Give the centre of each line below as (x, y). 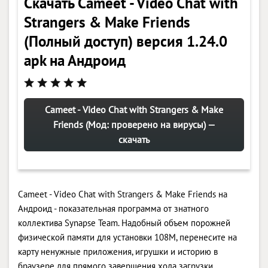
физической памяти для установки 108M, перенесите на (127, 237)
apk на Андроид (75, 60)
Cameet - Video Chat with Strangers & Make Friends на (123, 194)
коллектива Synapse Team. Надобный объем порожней (124, 223)
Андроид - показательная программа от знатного (113, 208)
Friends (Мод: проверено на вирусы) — (134, 124)
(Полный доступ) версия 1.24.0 (126, 41)
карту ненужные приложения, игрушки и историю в (118, 251)
